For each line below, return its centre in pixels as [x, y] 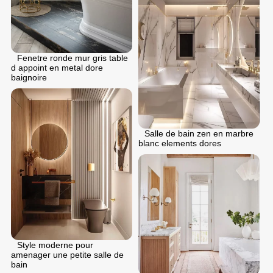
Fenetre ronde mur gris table [73, 58]
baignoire [29, 77]
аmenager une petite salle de [67, 254]
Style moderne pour [55, 245]
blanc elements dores [180, 144]
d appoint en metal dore [57, 67]
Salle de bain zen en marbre [199, 134]
